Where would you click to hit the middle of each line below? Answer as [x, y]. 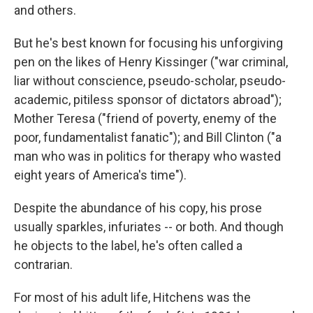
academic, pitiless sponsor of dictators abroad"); [148, 99]
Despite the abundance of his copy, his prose [138, 208]
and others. [45, 10]
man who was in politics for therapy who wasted [147, 156]
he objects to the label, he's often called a [128, 245]
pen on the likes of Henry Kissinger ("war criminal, [151, 61]
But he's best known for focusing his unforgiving [148, 43]
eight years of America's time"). [100, 175]
